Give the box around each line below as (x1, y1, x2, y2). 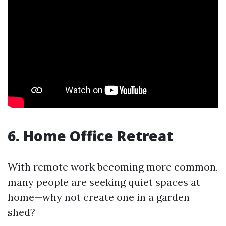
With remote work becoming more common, (8, 160, 218, 173)
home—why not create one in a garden (8, 190, 190, 203)
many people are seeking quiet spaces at (8, 175, 200, 188)
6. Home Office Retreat (8, 126, 173, 145)
